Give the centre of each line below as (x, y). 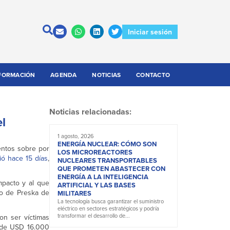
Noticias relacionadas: (90, 112)
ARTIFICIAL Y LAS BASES (97, 185)
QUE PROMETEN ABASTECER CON (111, 169)
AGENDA (64, 75)
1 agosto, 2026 (76, 136)
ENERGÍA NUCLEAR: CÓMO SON (107, 144)
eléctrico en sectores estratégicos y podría (108, 209)
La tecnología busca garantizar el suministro (111, 202)
